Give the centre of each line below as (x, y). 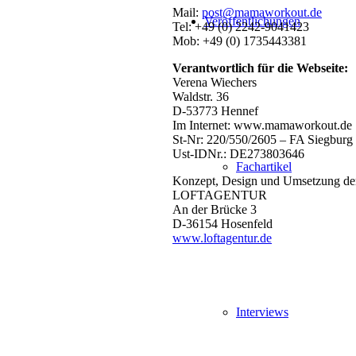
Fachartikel (264, 166)
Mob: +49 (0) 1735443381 (240, 41)
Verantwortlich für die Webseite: (260, 68)
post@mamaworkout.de (262, 13)
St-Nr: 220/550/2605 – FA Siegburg (263, 140)
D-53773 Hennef (215, 111)
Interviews (262, 312)
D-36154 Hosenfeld (222, 224)
